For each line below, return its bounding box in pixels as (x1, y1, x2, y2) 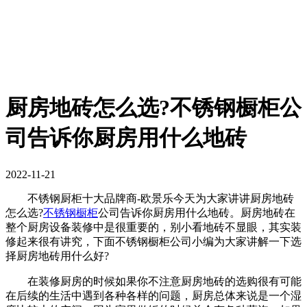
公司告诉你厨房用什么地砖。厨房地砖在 (98, 206, 295, 219)
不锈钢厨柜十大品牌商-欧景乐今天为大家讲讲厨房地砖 (5, 192, 294, 204)
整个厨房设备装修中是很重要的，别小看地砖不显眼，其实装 (5, 221, 302, 233)
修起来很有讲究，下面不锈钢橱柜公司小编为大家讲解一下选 (5, 235, 302, 247)
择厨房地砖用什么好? (5, 249, 109, 262)
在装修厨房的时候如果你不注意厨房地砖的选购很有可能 (5, 275, 302, 287)
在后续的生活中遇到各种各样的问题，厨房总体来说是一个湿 (5, 289, 302, 302)
